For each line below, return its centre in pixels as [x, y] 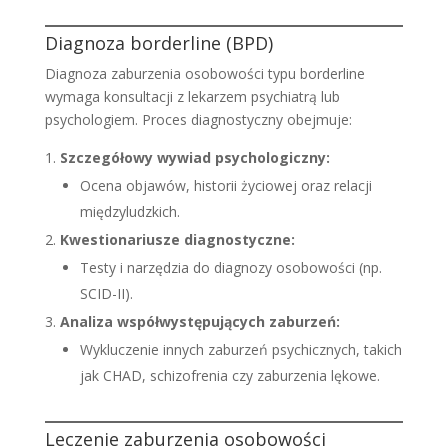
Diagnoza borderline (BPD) [158, 42]
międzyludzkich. [129, 211]
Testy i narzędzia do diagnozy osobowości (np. [230, 267]
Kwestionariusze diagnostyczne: [177, 239]
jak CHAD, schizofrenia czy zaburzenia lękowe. [229, 375]
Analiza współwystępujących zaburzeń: [199, 321]
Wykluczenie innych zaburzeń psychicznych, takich [240, 349]
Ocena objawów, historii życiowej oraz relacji [225, 185]
